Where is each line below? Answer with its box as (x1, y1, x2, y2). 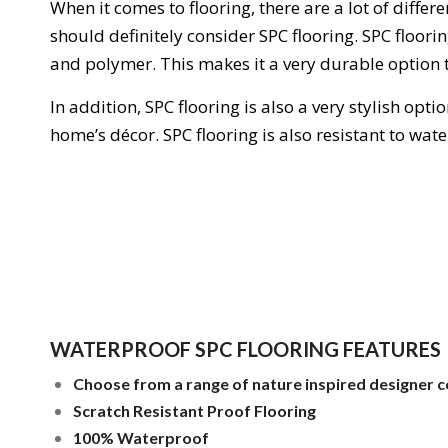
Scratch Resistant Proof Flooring (73, 401, 316, 421)
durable (316, 52, 384, 76)
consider (183, 24, 255, 48)
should (50, 24, 105, 48)
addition (65, 94, 137, 118)
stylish (345, 94, 400, 118)
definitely (105, 24, 183, 48)
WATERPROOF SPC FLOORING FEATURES (50, 337, 441, 362)
